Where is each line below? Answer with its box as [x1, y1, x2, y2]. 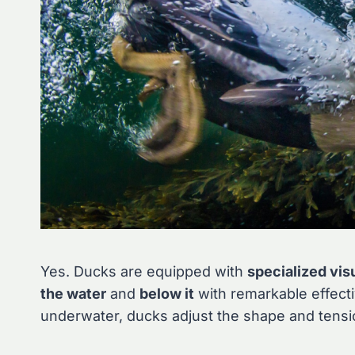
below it [139, 285, 194, 303]
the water [40, 285, 106, 303]
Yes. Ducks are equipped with [40, 263, 247, 281]
